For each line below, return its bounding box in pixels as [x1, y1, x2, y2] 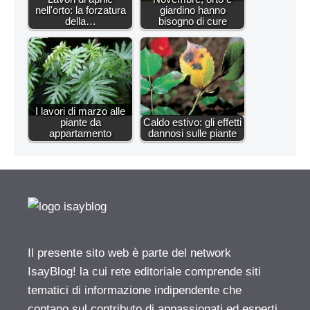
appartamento [49, 127, 111, 140]
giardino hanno [159, 4, 226, 17]
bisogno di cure [158, 15, 227, 28]
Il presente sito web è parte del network [28, 246, 231, 260]
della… [64, 15, 96, 28]
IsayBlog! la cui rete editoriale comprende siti [28, 265, 261, 279]
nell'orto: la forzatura [35, 4, 126, 17]
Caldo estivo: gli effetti [143, 116, 241, 129]
